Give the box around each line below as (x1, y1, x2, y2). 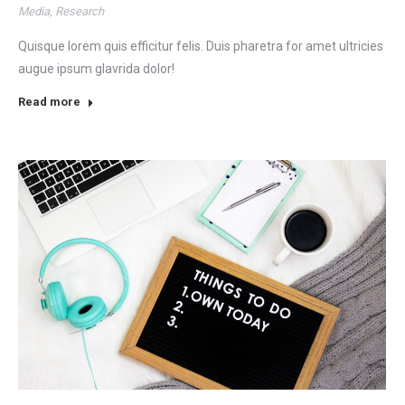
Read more (18, 95, 80, 109)
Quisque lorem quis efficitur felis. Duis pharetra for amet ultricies (18, 39, 383, 54)
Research (55, 5, 104, 19)
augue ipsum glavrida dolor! (18, 61, 174, 77)
